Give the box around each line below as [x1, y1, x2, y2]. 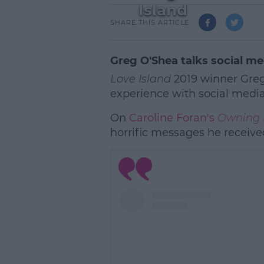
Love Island [110, 72, 171, 85]
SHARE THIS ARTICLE [110, 18, 189, 27]
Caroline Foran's [128, 111, 217, 124]
